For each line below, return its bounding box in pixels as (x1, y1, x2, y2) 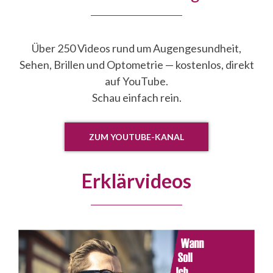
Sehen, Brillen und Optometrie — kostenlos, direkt (19, 58, 254, 71)
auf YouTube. (105, 74, 168, 88)
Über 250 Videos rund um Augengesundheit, (32, 41, 241, 55)
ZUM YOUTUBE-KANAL (89, 132, 184, 142)
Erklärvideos (82, 169, 191, 193)
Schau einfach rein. (91, 91, 182, 104)
